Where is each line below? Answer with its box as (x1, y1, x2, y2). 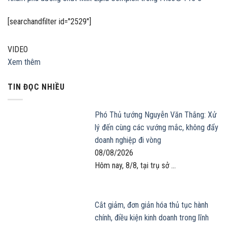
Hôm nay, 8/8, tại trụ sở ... (95, 160, 176, 170)
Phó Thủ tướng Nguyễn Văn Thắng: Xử (95, 109, 217, 120)
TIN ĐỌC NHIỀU (8, 82, 65, 92)
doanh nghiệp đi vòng (95, 135, 161, 145)
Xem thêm (8, 57, 41, 67)
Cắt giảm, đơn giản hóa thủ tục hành (95, 200, 208, 210)
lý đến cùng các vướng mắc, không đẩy (95, 122, 218, 132)
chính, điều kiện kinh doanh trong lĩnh (95, 213, 209, 223)
